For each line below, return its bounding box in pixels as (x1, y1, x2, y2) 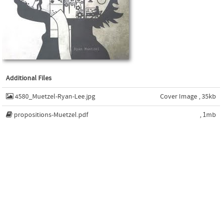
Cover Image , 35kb (160, 92, 216, 101)
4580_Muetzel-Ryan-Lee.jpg (15, 92, 95, 101)
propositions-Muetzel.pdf (14, 111, 88, 119)
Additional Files (6, 74, 52, 82)
